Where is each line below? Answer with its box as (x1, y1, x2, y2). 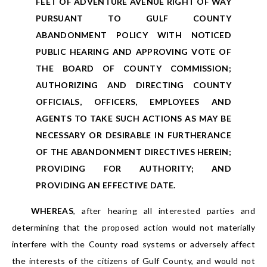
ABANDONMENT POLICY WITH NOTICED (36, 30, 231, 41)
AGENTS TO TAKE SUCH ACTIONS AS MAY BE (36, 113, 231, 124)
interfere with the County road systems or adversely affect (12, 239, 255, 250)
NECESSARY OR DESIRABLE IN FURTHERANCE (36, 130, 231, 141)
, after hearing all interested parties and (73, 206, 256, 216)
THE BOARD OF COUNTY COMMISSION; (36, 63, 231, 74)
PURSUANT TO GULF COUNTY (36, 13, 231, 24)
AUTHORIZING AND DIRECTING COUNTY (36, 80, 231, 91)
